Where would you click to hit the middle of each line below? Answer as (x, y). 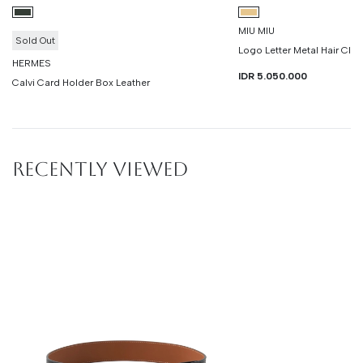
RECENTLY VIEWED (100, 169)
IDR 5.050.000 (272, 76)
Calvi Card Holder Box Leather (81, 82)
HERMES (32, 63)
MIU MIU (256, 30)
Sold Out (35, 40)
